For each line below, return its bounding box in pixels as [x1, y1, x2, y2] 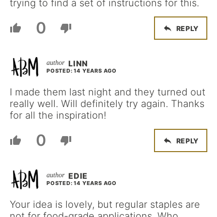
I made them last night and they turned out [10, 86, 205, 98]
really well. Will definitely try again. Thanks [10, 98, 204, 109]
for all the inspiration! [10, 109, 106, 121]
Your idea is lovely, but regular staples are [10, 199, 200, 210]
